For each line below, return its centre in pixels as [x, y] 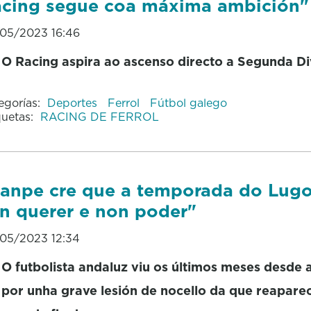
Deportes [74, 103]
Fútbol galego [188, 103]
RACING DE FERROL [99, 117]
